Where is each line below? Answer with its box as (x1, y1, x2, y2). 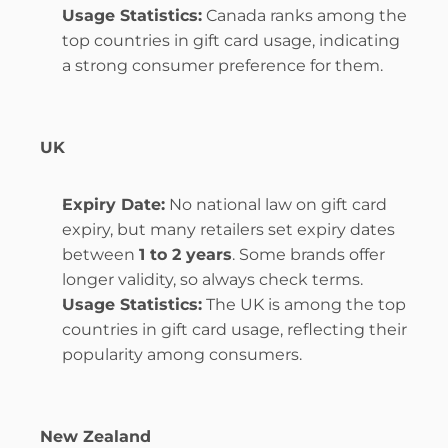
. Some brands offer (232, 245, 385, 264)
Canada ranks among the (202, 6, 407, 25)
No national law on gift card (165, 195, 387, 214)
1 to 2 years (139, 245, 232, 264)
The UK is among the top (202, 295, 406, 314)
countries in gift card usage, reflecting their (62, 320, 407, 339)
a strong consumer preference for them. (62, 56, 383, 75)
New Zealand (40, 427, 151, 446)
